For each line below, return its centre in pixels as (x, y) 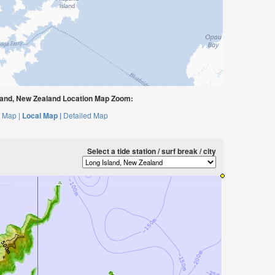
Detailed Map (85, 115)
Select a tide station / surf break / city (152, 151)
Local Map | (41, 115)
